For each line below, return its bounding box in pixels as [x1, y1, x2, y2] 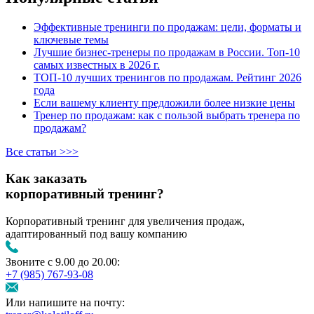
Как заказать [6, 171, 87, 186]
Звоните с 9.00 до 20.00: [6, 256, 120, 268]
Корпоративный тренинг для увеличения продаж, [6, 215, 245, 228]
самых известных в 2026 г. [34, 58, 160, 71]
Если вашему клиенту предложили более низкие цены [34, 96, 295, 109]
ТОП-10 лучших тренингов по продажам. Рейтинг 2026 [34, 71, 301, 83]
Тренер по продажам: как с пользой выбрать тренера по [34, 109, 300, 121]
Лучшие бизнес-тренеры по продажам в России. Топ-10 [34, 46, 300, 58]
